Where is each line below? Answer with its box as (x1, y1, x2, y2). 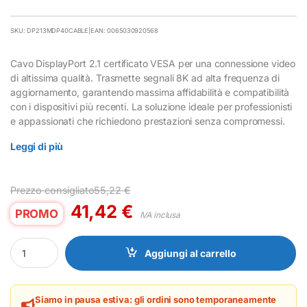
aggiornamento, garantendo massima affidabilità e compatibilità (10, 86, 290, 98)
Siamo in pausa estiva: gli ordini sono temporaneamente (34, 293, 277, 305)
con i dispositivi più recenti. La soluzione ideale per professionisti (10, 100, 293, 112)
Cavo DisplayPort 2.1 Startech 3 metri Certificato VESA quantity (10, 237, 298, 249)
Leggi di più (10, 140, 64, 152)
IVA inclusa (139, 209, 181, 220)
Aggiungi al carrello (144, 247, 236, 259)
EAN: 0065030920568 (90, 26, 158, 34)
